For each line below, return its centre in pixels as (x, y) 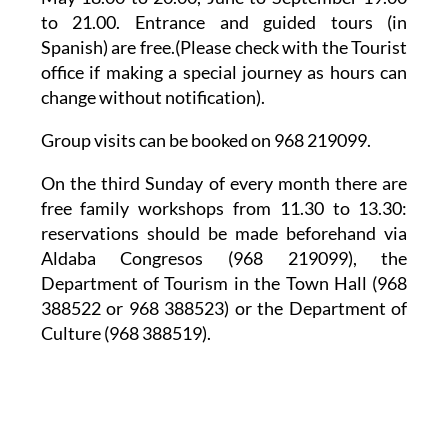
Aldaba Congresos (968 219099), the (224, 258)
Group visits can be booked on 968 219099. (205, 140)
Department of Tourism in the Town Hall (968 (224, 283)
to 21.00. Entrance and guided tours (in (224, 22)
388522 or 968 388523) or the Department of (224, 308)
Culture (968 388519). (142, 333)
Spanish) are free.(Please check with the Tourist (224, 47)
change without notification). (152, 97)
